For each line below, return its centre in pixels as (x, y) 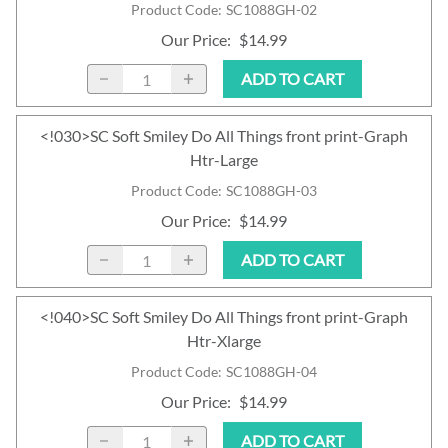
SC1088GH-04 (271, 372)
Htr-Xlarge (224, 341)
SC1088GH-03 (271, 191)
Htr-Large (224, 160)
